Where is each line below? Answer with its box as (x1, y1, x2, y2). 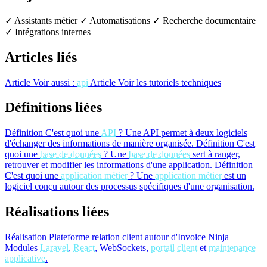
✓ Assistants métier (5, 15, 77, 26)
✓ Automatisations (80, 15, 150, 26)
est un (222, 170, 246, 181)
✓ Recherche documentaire (153, 15, 256, 26)
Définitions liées (5, 100, 102, 116)
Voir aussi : (33, 77, 77, 88)
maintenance (209, 243, 256, 253)
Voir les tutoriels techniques (118, 77, 221, 88)
